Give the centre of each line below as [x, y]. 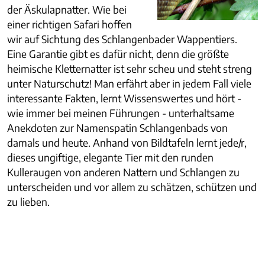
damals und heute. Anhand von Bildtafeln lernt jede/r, [127, 142]
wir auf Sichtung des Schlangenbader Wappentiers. [122, 39]
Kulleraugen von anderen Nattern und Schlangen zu [123, 172]
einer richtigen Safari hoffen [70, 24]
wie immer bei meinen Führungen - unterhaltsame [121, 113]
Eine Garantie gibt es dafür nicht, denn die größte [118, 54]
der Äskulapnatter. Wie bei [67, 9]
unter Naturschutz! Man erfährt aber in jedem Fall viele [129, 83]
